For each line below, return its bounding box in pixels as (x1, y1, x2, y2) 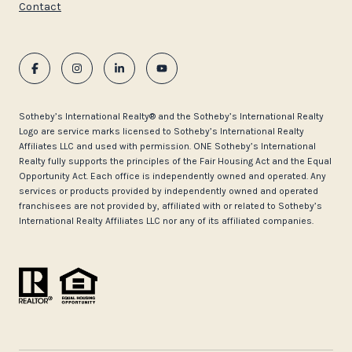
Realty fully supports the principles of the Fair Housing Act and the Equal (19, 155, 332, 167)
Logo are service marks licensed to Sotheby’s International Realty (19, 125, 304, 137)
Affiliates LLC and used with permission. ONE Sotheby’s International (19, 140, 316, 152)
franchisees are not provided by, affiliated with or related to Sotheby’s (19, 200, 322, 211)
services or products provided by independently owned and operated (19, 185, 318, 196)
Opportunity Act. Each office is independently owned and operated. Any (19, 170, 326, 181)
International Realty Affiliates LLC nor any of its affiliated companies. (19, 214, 313, 226)
